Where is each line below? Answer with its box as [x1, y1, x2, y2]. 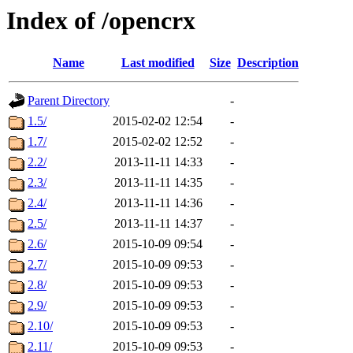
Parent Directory [28, 94, 110, 108]
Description [237, 56, 299, 70]
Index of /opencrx [6, 6, 195, 35]
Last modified [121, 56, 195, 70]
